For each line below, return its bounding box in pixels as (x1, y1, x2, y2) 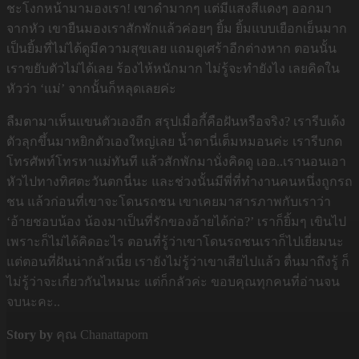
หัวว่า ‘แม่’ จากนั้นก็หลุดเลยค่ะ (6, 82, 176, 95)
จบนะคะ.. (6, 295, 60, 309)
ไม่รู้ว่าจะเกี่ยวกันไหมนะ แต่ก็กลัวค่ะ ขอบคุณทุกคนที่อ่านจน (6, 275, 340, 288)
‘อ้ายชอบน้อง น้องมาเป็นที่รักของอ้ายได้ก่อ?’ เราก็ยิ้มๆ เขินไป (6, 215, 346, 228)
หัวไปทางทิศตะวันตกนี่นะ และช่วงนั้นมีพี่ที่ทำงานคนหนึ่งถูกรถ (6, 175, 353, 188)
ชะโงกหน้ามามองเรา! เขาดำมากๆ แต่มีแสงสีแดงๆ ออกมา (6, 2, 332, 15)
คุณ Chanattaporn (53, 328, 148, 341)
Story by (6, 328, 53, 341)
